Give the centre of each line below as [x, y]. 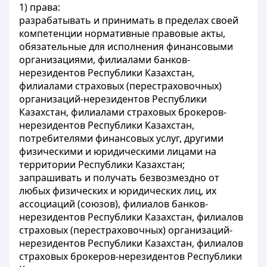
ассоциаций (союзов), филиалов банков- [114, 204]
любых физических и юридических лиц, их [118, 191]
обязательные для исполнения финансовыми [126, 46]
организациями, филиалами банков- [105, 60]
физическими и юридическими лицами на [118, 151]
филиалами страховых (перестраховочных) [120, 86]
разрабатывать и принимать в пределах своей [129, 20]
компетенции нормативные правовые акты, [122, 33]
